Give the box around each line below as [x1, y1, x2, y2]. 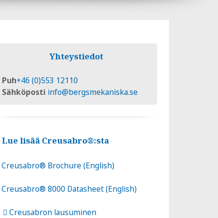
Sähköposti [2, 86, 46, 97]
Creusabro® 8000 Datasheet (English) [1, 183, 137, 194]
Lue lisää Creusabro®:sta [2, 134, 111, 146]
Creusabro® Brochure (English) [1, 160, 115, 171]
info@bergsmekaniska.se [48, 86, 138, 97]
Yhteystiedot [49, 50, 104, 62]
